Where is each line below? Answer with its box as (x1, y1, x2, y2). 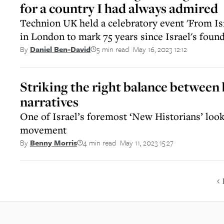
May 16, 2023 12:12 (133, 43, 187, 54)
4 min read (83, 136, 116, 148)
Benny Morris (30, 137, 77, 148)
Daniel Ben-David (30, 43, 90, 54)
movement (20, 123, 66, 136)
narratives (20, 93, 78, 110)
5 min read (96, 43, 129, 54)
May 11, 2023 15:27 (120, 136, 173, 148)
